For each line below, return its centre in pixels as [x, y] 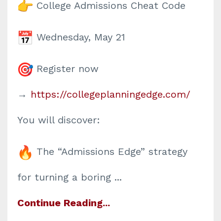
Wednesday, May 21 [79, 37]
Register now [66, 69]
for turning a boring [66, 177]
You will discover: [59, 120]
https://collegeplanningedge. [96, 94]
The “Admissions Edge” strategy [110, 151]
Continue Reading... [64, 203]
